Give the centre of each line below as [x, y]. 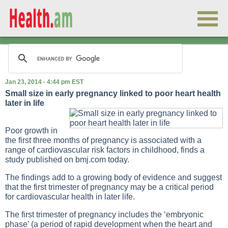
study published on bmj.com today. [67, 160]
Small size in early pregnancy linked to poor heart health [113, 93]
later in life [25, 103]
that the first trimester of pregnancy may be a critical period [109, 187]
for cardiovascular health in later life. [70, 197]
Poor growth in [31, 131]
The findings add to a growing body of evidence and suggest [113, 177]
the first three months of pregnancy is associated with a [103, 140]
